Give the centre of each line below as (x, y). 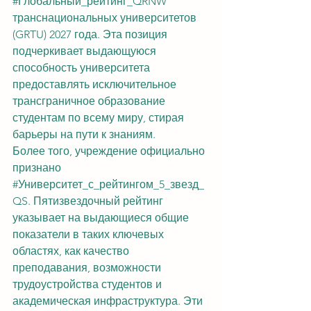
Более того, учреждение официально (110, 151)
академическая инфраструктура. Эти (109, 301)
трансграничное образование (90, 101)
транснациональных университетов (106, 18)
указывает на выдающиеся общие (102, 218)
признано (38, 168)
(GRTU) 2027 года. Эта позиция (91, 34)
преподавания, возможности (88, 268)
